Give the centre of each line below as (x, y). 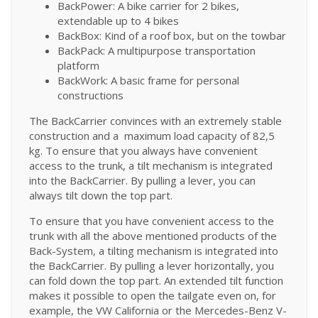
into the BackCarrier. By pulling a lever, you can (142, 180)
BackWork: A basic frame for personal (148, 80)
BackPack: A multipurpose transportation (157, 50)
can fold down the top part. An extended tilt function (156, 280)
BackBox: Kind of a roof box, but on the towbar (172, 35)
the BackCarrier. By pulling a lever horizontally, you (152, 265)
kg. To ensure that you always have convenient (143, 150)
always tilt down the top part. (101, 195)
